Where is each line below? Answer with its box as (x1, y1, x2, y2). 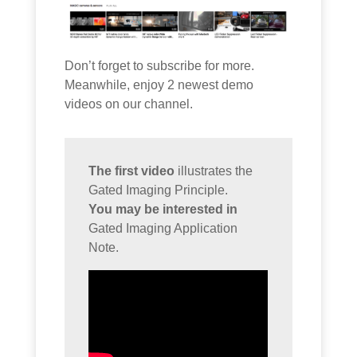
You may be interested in (88, 202, 238, 217)
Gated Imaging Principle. (88, 183, 229, 198)
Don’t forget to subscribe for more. (65, 59, 255, 73)
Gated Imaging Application (88, 222, 238, 236)
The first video (88, 164, 175, 178)
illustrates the (175, 164, 253, 178)
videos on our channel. (65, 97, 194, 112)
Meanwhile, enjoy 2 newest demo (65, 78, 254, 92)
